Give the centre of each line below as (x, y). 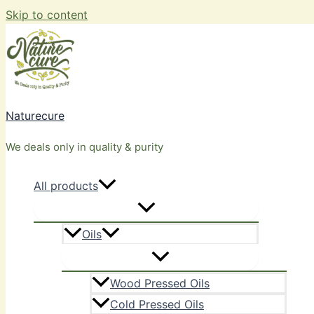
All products (66, 186)
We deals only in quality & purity (84, 147)
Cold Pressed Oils (157, 305)
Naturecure (35, 116)
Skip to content (47, 15)
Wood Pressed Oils (160, 284)
